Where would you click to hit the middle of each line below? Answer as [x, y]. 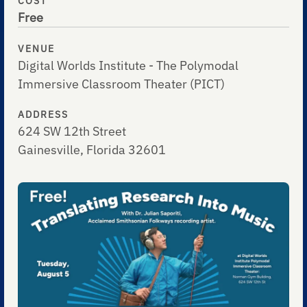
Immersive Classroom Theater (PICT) [122, 84]
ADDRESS [44, 115]
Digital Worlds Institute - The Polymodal [128, 66]
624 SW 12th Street [72, 132]
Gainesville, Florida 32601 [92, 150]
